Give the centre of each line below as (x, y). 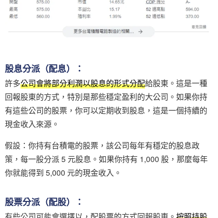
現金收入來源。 (32, 124)
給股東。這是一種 (176, 83)
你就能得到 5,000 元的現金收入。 (63, 173)
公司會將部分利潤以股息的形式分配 (83, 83)
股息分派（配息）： (44, 69)
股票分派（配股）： (44, 202)
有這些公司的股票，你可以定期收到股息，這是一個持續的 (106, 110)
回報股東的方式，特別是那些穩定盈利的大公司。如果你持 (106, 97)
